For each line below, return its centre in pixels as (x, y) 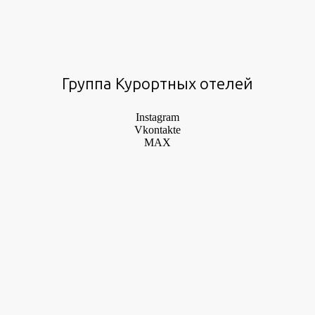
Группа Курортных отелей (157, 84)
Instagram (157, 117)
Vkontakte (157, 130)
